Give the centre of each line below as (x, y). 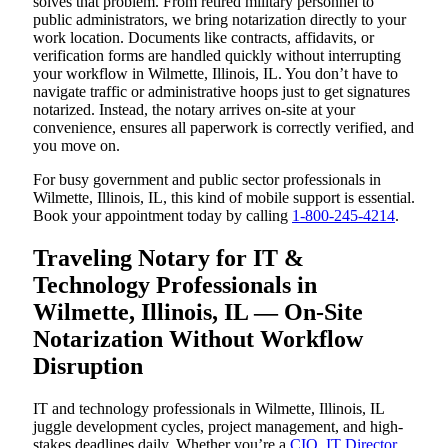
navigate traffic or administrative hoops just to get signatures (221, 92)
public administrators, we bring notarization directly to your (219, 20)
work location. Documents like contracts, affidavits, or (203, 38)
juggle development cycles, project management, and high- (218, 427)
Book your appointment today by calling (162, 216)
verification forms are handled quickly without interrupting (217, 56)
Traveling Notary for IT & (168, 258)
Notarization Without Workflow (198, 339)
